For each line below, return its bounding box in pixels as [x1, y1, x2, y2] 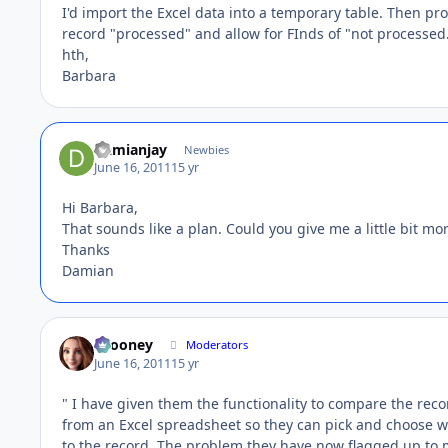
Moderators [186, 337, 249, 353]
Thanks [62, 240, 110, 260]
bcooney [94, 335, 154, 355]
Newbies [183, 141, 229, 157]
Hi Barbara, [62, 198, 138, 218]
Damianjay [94, 139, 168, 159]
